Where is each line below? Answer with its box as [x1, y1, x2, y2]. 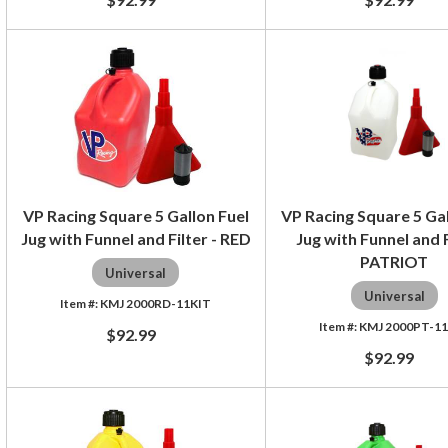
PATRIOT [360, 251, 429, 271]
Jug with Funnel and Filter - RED [20, 228, 251, 248]
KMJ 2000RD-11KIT [100, 295, 212, 311]
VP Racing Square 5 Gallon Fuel [22, 205, 249, 225]
